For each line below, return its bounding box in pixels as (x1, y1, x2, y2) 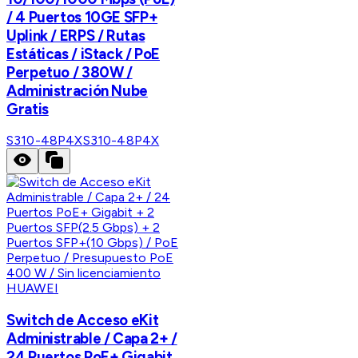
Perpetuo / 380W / (6, 62, 133, 82)
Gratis (6, 99, 49, 118)
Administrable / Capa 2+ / (6, 329, 177, 348)
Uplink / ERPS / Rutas (6, 26, 145, 45)
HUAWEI (6, 280, 58, 296)
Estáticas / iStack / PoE (6, 44, 161, 63)
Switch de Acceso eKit (6, 311, 159, 330)
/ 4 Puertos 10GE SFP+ (6, 7, 158, 26)
